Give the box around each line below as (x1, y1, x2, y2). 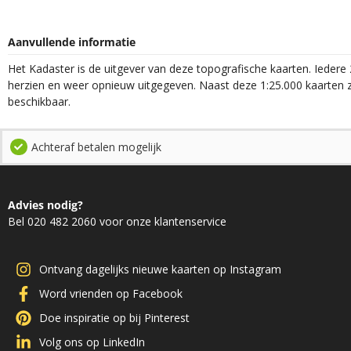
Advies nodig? (8, 197, 83, 212)
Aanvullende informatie (8, 34, 136, 50)
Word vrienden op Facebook (39, 286, 183, 302)
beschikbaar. (8, 93, 71, 109)
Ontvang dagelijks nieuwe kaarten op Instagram (39, 262, 281, 277)
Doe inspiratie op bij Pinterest (39, 310, 190, 326)
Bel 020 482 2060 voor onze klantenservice (8, 214, 226, 229)
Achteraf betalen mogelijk (31, 139, 161, 154)
